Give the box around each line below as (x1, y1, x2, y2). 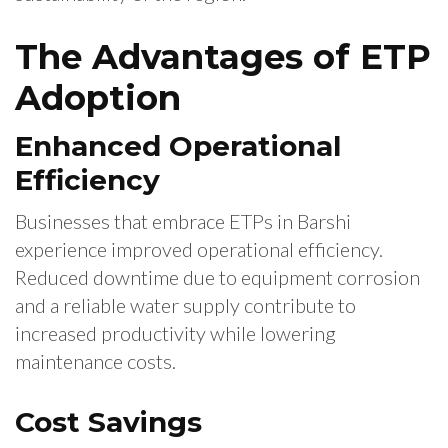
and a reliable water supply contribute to (15, 293, 356, 318)
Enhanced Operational (15, 129, 341, 164)
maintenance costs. (15, 349, 176, 374)
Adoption (15, 77, 181, 120)
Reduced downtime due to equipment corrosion (15, 265, 420, 290)
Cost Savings (15, 405, 202, 440)
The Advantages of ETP (15, 36, 431, 79)
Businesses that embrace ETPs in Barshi (15, 209, 351, 234)
